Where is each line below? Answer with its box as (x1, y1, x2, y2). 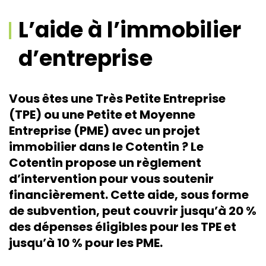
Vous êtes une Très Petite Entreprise (9, 90, 226, 107)
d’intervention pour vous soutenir (9, 170, 214, 187)
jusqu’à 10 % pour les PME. (9, 235, 163, 251)
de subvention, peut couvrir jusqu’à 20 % (9, 202, 256, 219)
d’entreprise (18, 43, 153, 74)
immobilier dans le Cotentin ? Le (9, 138, 204, 155)
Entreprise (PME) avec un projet (9, 122, 200, 139)
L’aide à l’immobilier (18, 15, 241, 45)
